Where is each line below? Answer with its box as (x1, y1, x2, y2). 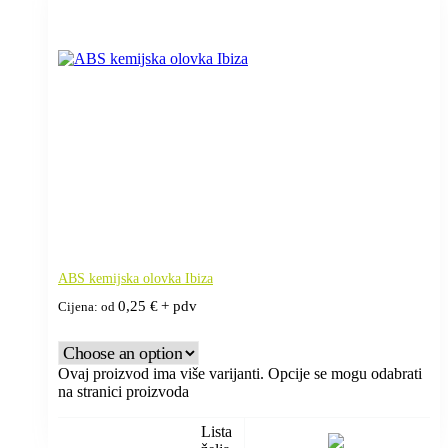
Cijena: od (58, 299, 118, 314)
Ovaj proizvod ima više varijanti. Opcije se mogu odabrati (58, 364, 422, 382)
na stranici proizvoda (58, 382, 189, 400)
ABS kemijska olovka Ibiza (58, 270, 213, 286)
